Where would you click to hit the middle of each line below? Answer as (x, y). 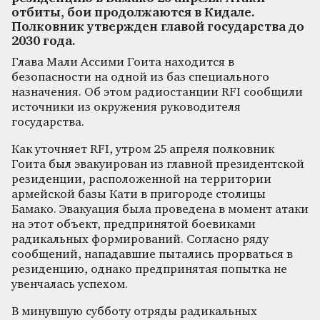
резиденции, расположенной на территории (141, 179)
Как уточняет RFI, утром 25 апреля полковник (143, 149)
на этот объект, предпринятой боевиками (134, 224)
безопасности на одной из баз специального (140, 77)
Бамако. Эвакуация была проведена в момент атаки (160, 209)
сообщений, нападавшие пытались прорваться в (152, 254)
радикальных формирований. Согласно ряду (140, 239)
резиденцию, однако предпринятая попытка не (149, 269)
